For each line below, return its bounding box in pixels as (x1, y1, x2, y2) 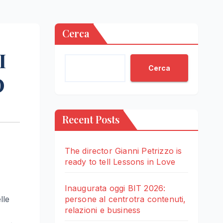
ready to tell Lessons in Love (64, 157, 176, 167)
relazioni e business (64, 205, 141, 216)
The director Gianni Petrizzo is (64, 146, 182, 156)
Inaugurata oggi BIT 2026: (64, 183, 166, 194)
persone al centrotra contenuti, (64, 194, 186, 205)
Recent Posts (62, 112, 119, 126)
